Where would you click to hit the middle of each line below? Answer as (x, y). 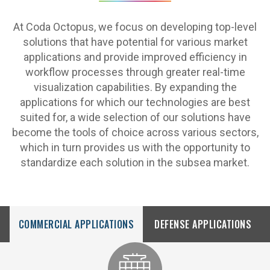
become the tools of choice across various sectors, (135, 132)
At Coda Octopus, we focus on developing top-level (135, 27)
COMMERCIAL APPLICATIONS (76, 224)
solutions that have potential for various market (135, 42)
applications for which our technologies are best (135, 102)
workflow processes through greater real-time (135, 72)
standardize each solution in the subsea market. (135, 162)
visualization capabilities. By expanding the (135, 87)
